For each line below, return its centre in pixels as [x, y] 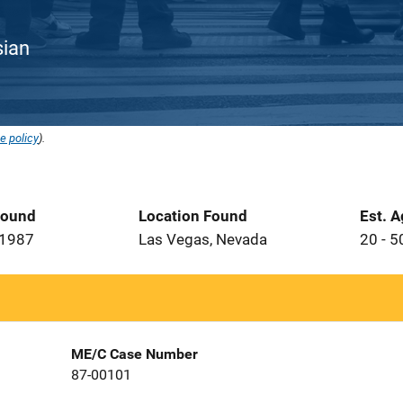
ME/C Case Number [134, 354]
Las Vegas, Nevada [203, 239]
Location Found [193, 216]
